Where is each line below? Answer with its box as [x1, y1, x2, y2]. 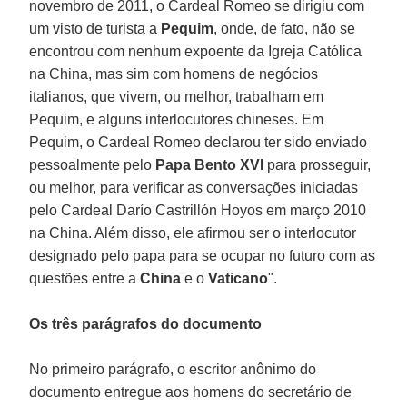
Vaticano [208, 270, 269, 286]
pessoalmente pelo [29, 156, 156, 173]
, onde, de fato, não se [213, 20, 356, 36]
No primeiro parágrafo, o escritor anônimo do [29, 361, 317, 377]
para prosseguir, [263, 156, 372, 173]
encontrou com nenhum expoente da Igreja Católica [29, 43, 362, 59]
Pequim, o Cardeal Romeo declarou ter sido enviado [29, 134, 368, 150]
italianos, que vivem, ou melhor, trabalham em [29, 88, 324, 104]
